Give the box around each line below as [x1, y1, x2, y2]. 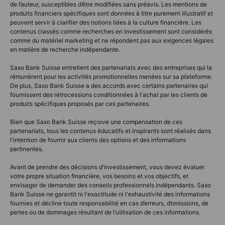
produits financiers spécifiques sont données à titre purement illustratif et [10, 9, 213, 17]
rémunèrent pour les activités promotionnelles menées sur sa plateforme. [10, 72, 212, 80]
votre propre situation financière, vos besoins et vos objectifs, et [10, 172, 188, 180]
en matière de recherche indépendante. [10, 45, 120, 53]
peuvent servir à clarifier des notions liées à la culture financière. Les [10, 18, 201, 26]
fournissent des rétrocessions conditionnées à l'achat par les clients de [10, 90, 207, 98]
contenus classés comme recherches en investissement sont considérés [10, 27, 212, 35]
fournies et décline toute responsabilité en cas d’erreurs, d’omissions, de [10, 199, 208, 207]
